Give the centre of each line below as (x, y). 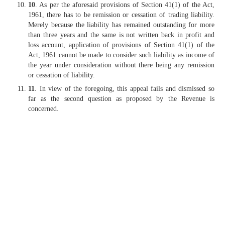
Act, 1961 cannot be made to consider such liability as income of (121, 55)
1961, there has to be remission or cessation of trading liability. (121, 15)
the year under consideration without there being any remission (121, 65)
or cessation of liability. (62, 75)
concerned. (43, 109)
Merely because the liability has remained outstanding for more (121, 25)
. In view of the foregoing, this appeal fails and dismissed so (125, 89)
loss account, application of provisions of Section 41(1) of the (121, 45)
